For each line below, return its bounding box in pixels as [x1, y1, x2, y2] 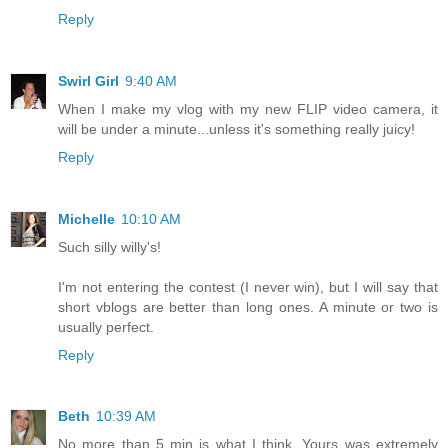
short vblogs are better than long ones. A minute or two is [58, 298, 438, 315]
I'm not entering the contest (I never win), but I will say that [58, 278, 438, 295]
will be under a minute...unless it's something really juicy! [58, 120, 415, 137]
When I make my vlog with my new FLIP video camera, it [58, 100, 438, 117]
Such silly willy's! [58, 238, 161, 255]
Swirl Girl [58, 72, 119, 89]
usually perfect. [58, 318, 154, 335]
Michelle [58, 210, 115, 227]
